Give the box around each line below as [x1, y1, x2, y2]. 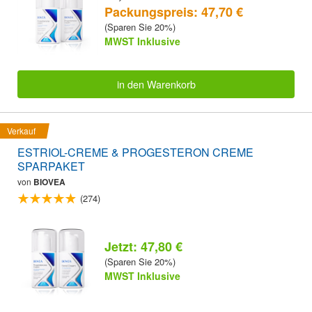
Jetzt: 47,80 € [104, 237, 182, 256]
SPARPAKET [17, 158, 85, 175]
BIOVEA [33, 175, 65, 189]
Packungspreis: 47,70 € [104, 2, 243, 21]
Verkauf [7, 125, 36, 137]
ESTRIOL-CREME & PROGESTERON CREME [17, 144, 253, 161]
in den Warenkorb [116, 76, 196, 91]
